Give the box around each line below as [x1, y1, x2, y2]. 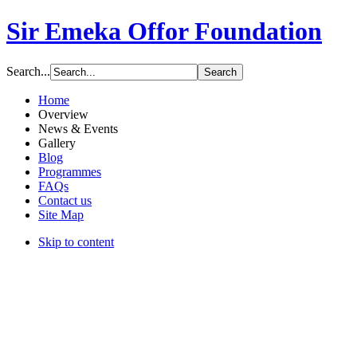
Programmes [38, 164, 101, 178]
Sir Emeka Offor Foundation [6, 17, 322, 46]
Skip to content [38, 234, 114, 249]
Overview [38, 107, 88, 121]
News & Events [38, 121, 118, 135]
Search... [6, 64, 50, 78]
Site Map [38, 207, 84, 222]
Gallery [38, 135, 76, 150]
